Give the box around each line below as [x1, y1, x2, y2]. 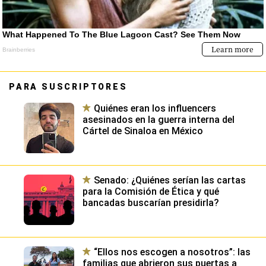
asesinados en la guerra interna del [83, 113, 235, 125]
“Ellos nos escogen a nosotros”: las [94, 246, 251, 258]
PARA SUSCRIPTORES [9, 81, 128, 91]
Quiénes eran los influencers [94, 102, 216, 114]
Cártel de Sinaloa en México [83, 125, 203, 137]
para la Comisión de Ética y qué [83, 185, 219, 197]
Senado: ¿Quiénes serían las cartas [94, 174, 246, 186]
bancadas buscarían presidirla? [83, 197, 219, 208]
